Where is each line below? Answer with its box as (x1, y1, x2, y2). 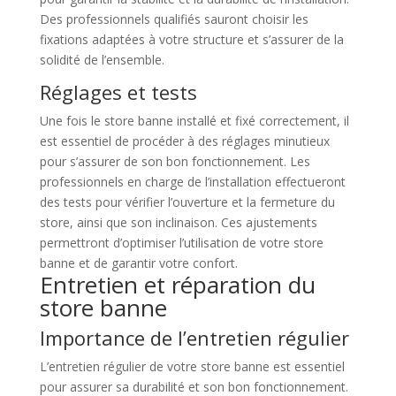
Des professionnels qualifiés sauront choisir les (39, 11, 308, 27)
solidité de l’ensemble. (39, 51, 164, 68)
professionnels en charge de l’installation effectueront (39, 173, 346, 190)
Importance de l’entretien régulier (39, 324, 349, 351)
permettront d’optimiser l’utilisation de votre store (39, 234, 324, 251)
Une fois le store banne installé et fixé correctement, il (39, 112, 349, 129)
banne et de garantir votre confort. (39, 255, 238, 271)
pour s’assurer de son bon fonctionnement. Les (39, 153, 310, 170)
